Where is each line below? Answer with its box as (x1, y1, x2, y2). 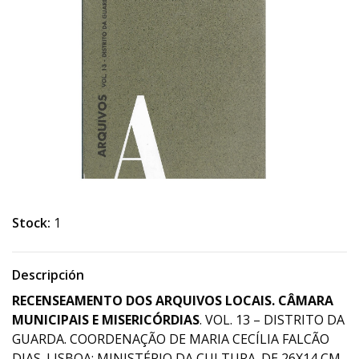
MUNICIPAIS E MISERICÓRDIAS (12, 311, 200, 329)
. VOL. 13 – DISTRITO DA (200, 311, 345, 329)
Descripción (12, 266, 84, 284)
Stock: (12, 214, 50, 232)
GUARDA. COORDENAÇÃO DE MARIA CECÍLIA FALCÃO (12, 330, 329, 348)
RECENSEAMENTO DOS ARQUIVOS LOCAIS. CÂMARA (12, 292, 333, 309)
